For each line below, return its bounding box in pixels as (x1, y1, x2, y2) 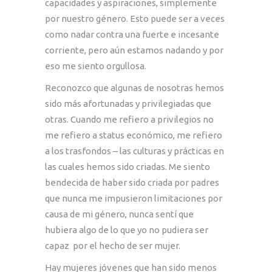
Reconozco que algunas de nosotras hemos (45, 82, 224, 93)
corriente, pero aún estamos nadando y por (45, 44, 223, 55)
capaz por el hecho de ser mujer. (45, 240, 182, 251)
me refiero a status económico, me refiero (45, 129, 222, 140)
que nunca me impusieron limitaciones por (45, 192, 222, 203)
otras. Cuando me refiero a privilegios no (45, 114, 214, 124)
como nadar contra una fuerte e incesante (45, 29, 219, 39)
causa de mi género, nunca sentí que (45, 208, 194, 219)
